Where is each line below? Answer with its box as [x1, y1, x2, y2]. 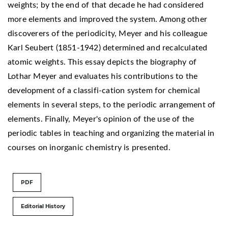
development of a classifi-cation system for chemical [8, 86, 201, 95]
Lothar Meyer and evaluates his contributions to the [8, 72, 198, 80]
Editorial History [21, 203, 65, 210]
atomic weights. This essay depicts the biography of [8, 58, 197, 66]
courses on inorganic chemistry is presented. [8, 143, 170, 152]
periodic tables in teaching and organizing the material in [8, 129, 215, 137]
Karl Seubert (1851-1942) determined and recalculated [8, 43, 208, 52]
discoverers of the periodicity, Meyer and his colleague [8, 29, 208, 38]
